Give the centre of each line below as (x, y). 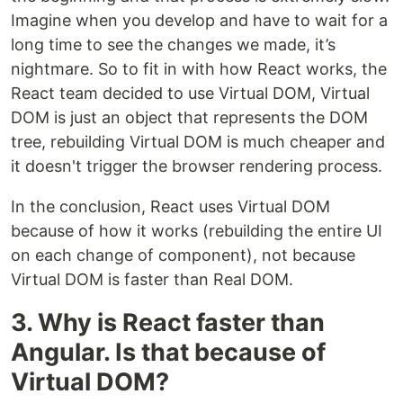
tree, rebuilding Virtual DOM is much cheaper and (198, 142)
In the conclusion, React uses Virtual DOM (170, 207)
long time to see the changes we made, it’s (173, 45)
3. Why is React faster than (168, 323)
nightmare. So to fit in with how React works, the (199, 69)
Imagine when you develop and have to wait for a (199, 21)
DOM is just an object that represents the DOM (189, 118)
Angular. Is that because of (168, 353)
